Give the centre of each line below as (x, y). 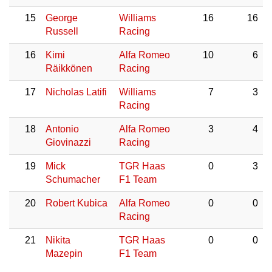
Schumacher (73, 179)
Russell (62, 31)
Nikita (58, 240)
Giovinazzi (68, 142)
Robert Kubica (76, 203)
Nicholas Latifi (76, 92)
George (62, 18)
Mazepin (64, 253)
